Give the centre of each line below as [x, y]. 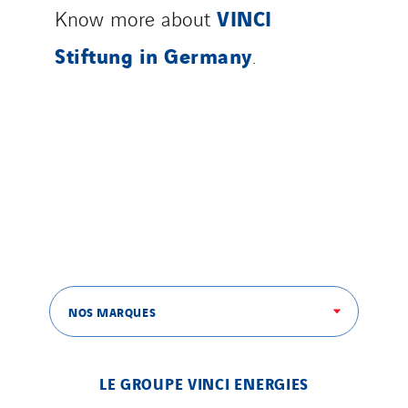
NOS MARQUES [112, 312]
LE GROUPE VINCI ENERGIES [204, 383]
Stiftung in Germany [153, 55]
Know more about [136, 18]
